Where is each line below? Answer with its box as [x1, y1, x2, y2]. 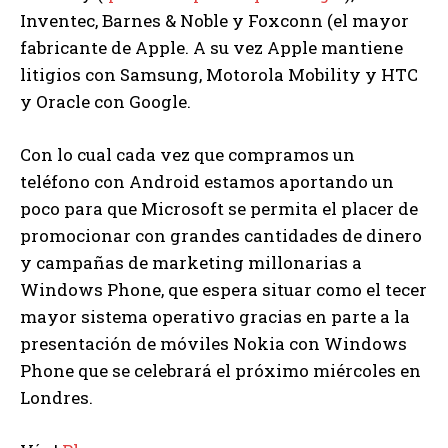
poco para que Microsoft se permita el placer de [20, 196, 418, 220]
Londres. [20, 385, 93, 409]
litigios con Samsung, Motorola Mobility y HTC [20, 62, 418, 86]
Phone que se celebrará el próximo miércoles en [20, 358, 421, 382]
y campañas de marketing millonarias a [20, 250, 362, 274]
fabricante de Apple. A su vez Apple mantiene [20, 35, 403, 59]
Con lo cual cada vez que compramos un [20, 142, 355, 166]
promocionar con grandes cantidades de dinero [20, 223, 422, 247]
